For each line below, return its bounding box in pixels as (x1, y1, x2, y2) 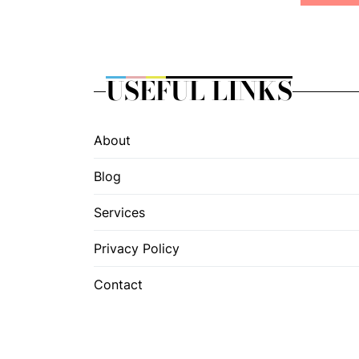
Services (94, 204, 145, 220)
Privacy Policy (94, 240, 179, 256)
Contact (94, 276, 143, 292)
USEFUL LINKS (106, 71, 292, 111)
